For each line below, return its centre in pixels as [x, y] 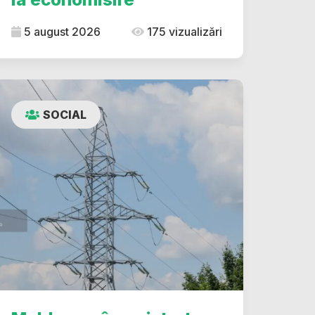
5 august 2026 [61, 32]
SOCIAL [65, 115]
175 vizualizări [183, 32]
